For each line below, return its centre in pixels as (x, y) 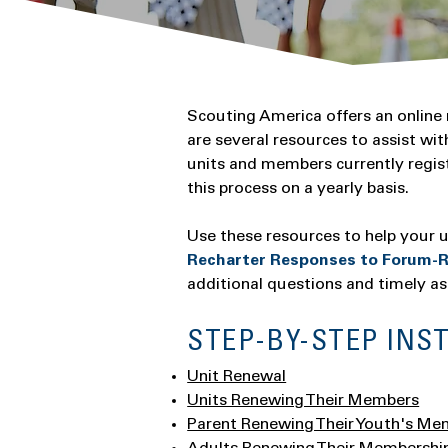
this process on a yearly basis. (298, 189)
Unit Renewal (237, 377)
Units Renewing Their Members (303, 401)
